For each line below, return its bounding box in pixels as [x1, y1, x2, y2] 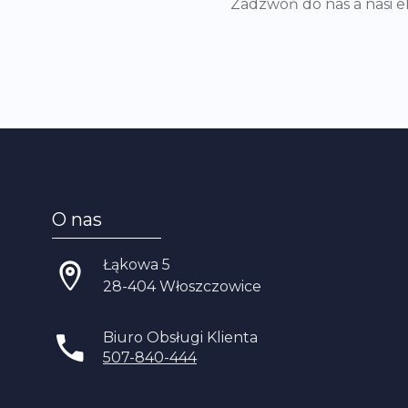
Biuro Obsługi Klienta [103, 329, 258, 346]
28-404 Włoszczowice [103, 278, 261, 295]
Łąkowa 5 [103, 256, 170, 273]
